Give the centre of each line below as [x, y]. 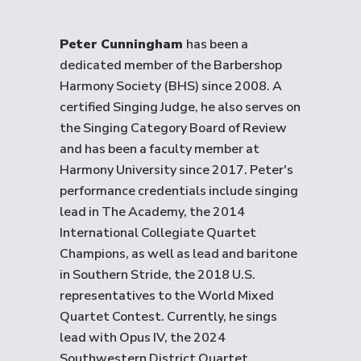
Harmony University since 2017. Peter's [176, 170]
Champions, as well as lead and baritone [178, 254]
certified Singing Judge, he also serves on [180, 107]
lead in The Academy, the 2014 [152, 212]
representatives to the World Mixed [167, 296]
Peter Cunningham [123, 44]
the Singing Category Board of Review [173, 128]
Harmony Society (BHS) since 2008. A [171, 86]
